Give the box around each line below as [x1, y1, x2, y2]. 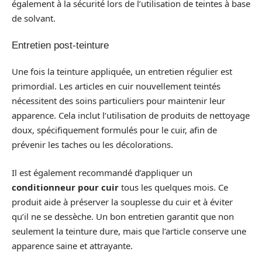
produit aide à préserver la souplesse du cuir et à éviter [12, 195, 233, 208]
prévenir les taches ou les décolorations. [12, 139, 173, 150]
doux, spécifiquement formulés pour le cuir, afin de [12, 124, 217, 136]
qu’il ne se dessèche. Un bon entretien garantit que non [12, 210, 234, 222]
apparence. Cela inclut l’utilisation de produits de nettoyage [12, 109, 250, 121]
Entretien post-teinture [12, 39, 109, 51]
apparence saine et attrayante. [12, 239, 133, 251]
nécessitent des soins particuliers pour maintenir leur [12, 95, 225, 106]
